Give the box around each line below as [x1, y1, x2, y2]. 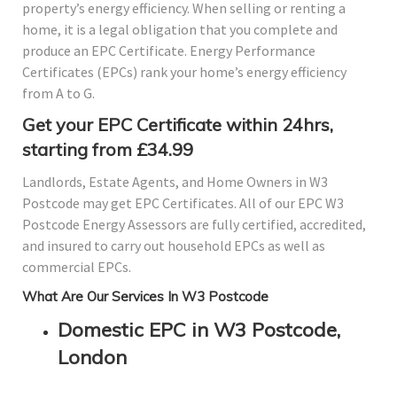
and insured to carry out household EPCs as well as [22, 237, 325, 255]
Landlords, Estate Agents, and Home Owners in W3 [22, 173, 328, 191]
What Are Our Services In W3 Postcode [22, 288, 269, 306]
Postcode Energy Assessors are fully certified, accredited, [22, 215, 366, 234]
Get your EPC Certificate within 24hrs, [22, 113, 333, 136]
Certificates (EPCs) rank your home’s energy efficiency [22, 63, 346, 82]
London [58, 345, 127, 370]
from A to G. [22, 84, 95, 103]
